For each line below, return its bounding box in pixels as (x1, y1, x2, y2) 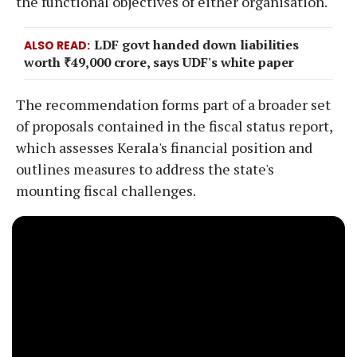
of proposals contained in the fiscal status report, (16, 116, 332, 135)
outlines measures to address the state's (16, 159, 274, 178)
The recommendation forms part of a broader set (16, 94, 331, 114)
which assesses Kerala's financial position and (16, 137, 312, 157)
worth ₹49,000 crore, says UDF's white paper (24, 53, 294, 71)
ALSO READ (24, 37, 87, 53)
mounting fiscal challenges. (16, 180, 196, 200)
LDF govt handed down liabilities (94, 35, 299, 53)
